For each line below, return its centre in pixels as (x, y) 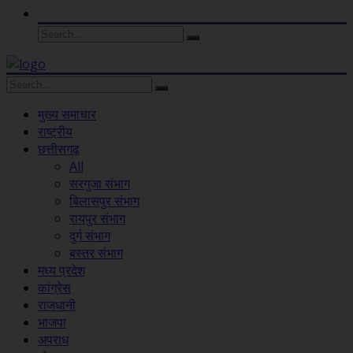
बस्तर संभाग (96, 253)
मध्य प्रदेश (61, 270)
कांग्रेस (54, 287)
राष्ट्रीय (55, 131)
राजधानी (57, 305)
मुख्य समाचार (67, 114)
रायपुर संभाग (97, 218)
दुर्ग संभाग (90, 235)
